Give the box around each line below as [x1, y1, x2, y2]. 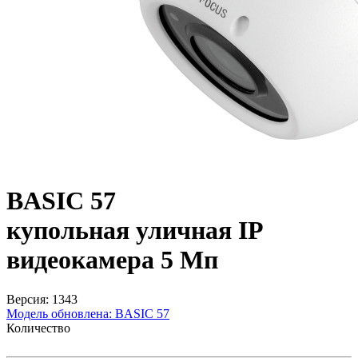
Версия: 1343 [6, 292, 78, 306]
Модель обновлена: [6, 306, 112, 320]
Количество [6, 320, 70, 335]
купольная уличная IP [6, 216, 262, 245]
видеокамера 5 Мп [6, 245, 218, 275]
